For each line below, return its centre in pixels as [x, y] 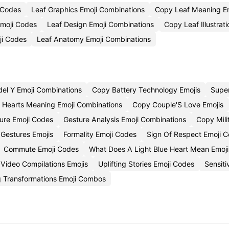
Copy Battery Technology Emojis [146, 90]
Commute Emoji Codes [41, 149]
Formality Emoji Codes [100, 134]
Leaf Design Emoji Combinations [100, 24]
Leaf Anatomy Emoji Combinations [94, 39]
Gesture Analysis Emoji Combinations [125, 119]
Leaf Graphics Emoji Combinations [88, 9]
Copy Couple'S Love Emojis [178, 105]
